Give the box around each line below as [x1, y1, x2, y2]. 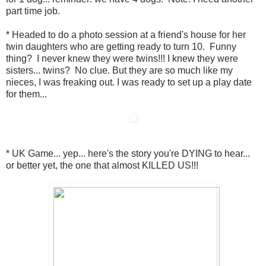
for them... [6, 89, 47, 100]
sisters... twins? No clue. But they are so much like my [6, 65, 233, 76]
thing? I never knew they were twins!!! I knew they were [6, 53, 238, 64]
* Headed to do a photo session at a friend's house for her [6, 30, 246, 40]
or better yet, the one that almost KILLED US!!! [6, 160, 198, 171]
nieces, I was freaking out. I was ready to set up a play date [6, 77, 252, 88]
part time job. [6, 6, 60, 17]
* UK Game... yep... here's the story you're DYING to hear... [6, 148, 250, 159]
